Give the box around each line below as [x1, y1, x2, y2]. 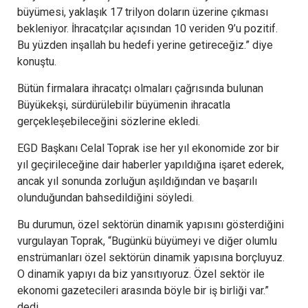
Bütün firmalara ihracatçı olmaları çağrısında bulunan [17, 82, 263, 96]
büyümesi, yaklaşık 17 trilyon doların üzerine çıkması [17, 5, 268, 19]
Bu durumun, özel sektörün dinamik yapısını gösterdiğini [17, 218, 284, 232]
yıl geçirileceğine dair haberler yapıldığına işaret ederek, [17, 158, 284, 172]
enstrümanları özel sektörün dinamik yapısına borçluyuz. [17, 251, 285, 265]
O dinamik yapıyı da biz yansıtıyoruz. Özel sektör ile [17, 267, 265, 281]
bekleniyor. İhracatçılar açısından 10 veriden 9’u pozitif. [17, 22, 278, 36]
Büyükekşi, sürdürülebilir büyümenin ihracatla [17, 98, 230, 112]
